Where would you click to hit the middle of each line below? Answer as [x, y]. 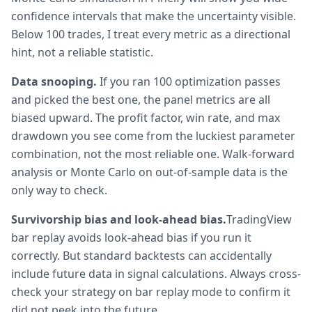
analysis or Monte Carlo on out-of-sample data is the [149, 172]
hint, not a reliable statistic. [82, 52]
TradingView [259, 219]
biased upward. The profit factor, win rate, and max [146, 118]
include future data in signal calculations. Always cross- [156, 274]
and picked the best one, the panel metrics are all [141, 100]
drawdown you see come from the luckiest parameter [153, 136]
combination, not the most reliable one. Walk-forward [153, 154]
